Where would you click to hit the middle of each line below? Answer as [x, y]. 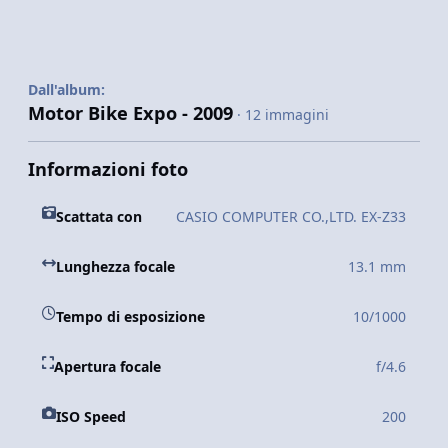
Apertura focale [107, 367]
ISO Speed [91, 417]
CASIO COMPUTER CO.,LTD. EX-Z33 [291, 217]
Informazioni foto [108, 169]
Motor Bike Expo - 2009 [130, 113]
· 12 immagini [283, 115]
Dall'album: [66, 90]
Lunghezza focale [115, 267]
